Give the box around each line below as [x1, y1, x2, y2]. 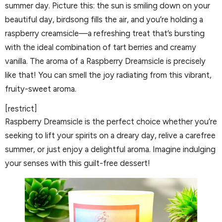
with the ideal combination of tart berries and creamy [5, 42, 196, 53]
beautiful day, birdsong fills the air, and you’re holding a [5, 14, 203, 25]
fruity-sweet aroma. [5, 84, 76, 94]
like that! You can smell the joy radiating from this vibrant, [5, 70, 212, 80]
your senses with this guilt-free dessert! [5, 158, 150, 168]
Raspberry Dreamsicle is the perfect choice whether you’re [5, 116, 217, 126]
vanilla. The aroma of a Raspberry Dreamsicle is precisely [5, 56, 206, 66]
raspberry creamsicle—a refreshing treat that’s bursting [5, 28, 205, 39]
